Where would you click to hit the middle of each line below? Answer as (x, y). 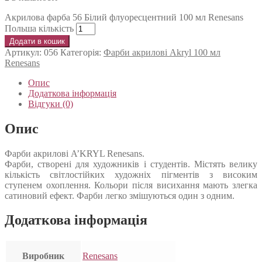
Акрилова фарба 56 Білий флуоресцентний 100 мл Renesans (124, 17)
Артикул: (24, 52)
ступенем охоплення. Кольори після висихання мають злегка (131, 185)
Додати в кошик (37, 41)
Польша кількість (39, 28)
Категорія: (82, 52)
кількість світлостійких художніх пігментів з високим (131, 174)
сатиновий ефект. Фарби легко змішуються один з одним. (120, 195)
